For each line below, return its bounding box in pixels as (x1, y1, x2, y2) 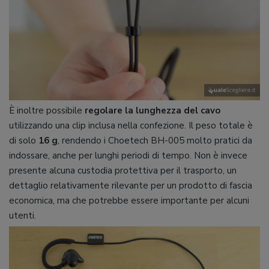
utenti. (9, 209, 36, 222)
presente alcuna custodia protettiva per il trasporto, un (9, 164, 237, 177)
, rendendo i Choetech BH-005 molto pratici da (58, 134, 252, 147)
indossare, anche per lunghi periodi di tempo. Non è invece (9, 149, 247, 162)
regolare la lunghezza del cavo (85, 104, 220, 116)
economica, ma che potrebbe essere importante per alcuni (9, 194, 249, 207)
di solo (9, 134, 38, 147)
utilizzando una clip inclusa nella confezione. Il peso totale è (9, 119, 253, 131)
